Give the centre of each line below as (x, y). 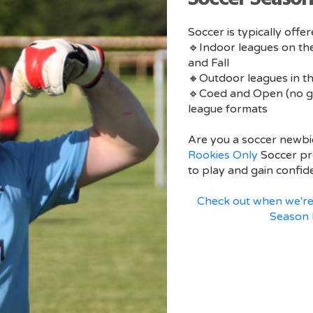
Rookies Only (223, 155)
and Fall (209, 63)
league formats (228, 109)
